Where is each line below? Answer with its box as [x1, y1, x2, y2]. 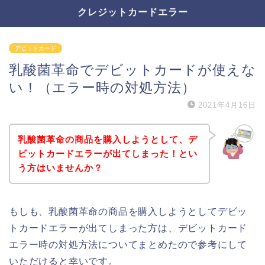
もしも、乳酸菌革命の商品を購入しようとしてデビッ [9, 206, 248, 216]
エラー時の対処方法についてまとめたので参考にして [9, 239, 248, 250]
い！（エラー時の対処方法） [9, 80, 196, 95]
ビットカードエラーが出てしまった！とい [17, 148, 198, 159]
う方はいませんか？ [17, 162, 103, 173]
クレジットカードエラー [77, 6, 188, 18]
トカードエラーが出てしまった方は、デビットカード [9, 222, 248, 233]
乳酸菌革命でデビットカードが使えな [9, 62, 256, 77]
